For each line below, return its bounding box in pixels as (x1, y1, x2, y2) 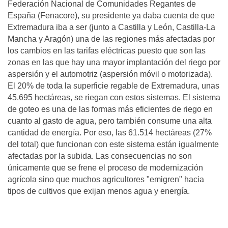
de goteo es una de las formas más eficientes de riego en (8, 105, 213, 113)
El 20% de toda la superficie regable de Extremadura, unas (8, 81, 219, 90)
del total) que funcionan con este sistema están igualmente (8, 140, 219, 149)
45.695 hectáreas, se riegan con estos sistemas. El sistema (8, 93, 220, 102)
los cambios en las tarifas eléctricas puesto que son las (8, 46, 206, 55)
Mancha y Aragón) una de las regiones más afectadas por (8, 35, 215, 43)
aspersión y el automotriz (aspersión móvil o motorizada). (8, 70, 213, 78)
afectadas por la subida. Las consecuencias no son (8, 152, 192, 160)
